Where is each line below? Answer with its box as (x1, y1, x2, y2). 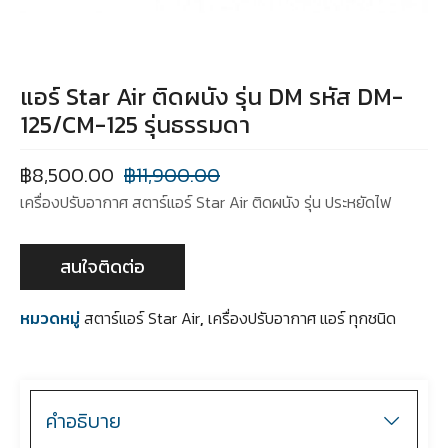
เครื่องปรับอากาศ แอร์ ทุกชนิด (208, 306, 396, 331)
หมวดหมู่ (20, 306, 80, 331)
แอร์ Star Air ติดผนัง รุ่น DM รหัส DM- (20, 79, 403, 115)
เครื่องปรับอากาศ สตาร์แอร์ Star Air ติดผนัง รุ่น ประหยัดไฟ (20, 190, 392, 215)
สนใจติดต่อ (60, 253, 145, 281)
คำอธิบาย (46, 406, 121, 437)
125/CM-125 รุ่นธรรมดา (20, 107, 250, 143)
